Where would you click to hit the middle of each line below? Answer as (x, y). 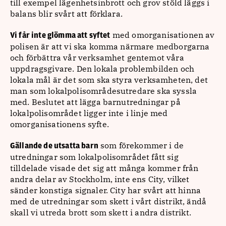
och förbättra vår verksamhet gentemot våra (97, 58)
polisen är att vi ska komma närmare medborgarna (110, 46)
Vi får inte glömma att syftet (60, 35)
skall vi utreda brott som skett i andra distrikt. (101, 212)
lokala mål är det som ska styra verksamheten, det (109, 80)
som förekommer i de (141, 145)
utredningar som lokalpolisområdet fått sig (94, 157)
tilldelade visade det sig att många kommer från (104, 168)
